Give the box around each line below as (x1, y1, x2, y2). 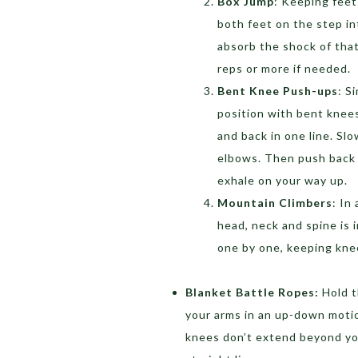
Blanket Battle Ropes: (185, 284, 322, 299)
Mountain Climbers (217, 195, 332, 209)
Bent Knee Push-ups (217, 83, 338, 97)
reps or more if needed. (217, 61, 351, 75)
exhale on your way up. (217, 173, 348, 187)
